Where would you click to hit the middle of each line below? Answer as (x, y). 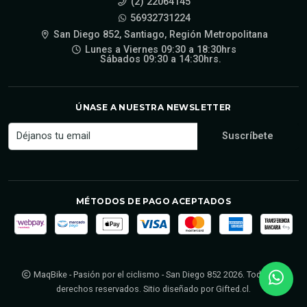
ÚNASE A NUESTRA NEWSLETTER (153, 107)
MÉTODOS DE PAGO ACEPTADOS (153, 201)
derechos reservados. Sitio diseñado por (136, 288)
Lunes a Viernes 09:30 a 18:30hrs (160, 49)
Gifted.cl (232, 288)
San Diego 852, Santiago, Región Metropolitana (160, 34)
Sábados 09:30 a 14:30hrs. (160, 59)
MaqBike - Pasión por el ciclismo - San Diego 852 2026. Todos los (159, 274)
